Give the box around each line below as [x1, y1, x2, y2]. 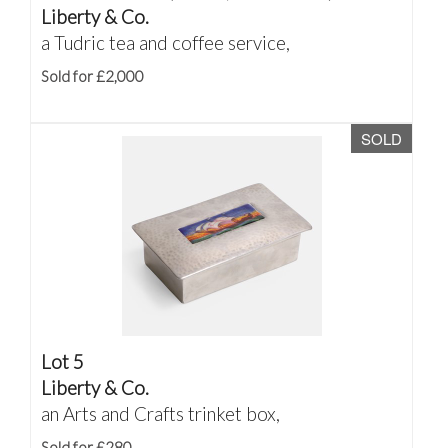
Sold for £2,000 [41, 67, 144, 85]
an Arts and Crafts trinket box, [41, 402, 280, 425]
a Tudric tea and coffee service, [41, 31, 290, 54]
